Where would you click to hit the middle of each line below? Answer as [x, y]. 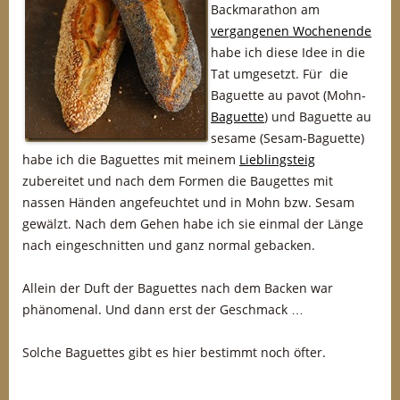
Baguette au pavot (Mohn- [288, 95]
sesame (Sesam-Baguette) [289, 138]
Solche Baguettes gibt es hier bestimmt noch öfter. [174, 352]
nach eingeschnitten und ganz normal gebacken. [169, 245]
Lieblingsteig [277, 159]
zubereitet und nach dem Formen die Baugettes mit [178, 181]
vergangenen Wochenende [291, 31]
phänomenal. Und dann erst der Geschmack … [163, 309]
